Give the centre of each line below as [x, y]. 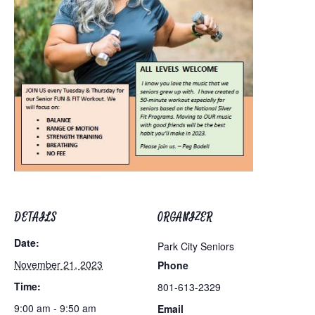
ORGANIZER [185, 217]
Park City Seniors [196, 246]
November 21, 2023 [58, 264]
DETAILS [36, 217]
